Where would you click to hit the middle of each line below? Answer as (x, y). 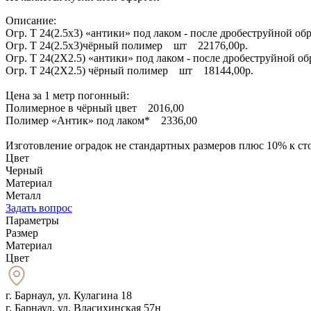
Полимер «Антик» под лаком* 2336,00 (101, 120)
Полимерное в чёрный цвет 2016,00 (95, 108)
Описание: (31, 20)
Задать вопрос (39, 208)
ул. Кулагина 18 (95, 295)
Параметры (32, 220)
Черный (24, 170)
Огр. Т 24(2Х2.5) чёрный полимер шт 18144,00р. (129, 70)
